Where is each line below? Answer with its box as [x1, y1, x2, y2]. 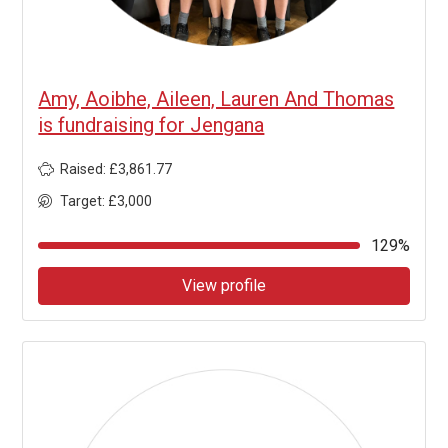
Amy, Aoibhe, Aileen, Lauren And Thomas [38, 86, 395, 111]
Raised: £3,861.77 [60, 160, 173, 177]
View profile [182, 275, 266, 295]
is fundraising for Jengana [38, 112, 265, 137]
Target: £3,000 [60, 192, 153, 209]
